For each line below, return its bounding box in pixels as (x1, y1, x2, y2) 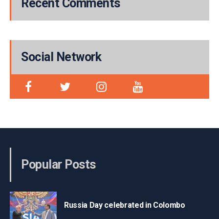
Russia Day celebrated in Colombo (64, 200, 185, 210)
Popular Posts (21, 157, 96, 172)
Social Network (21, 49, 101, 64)
